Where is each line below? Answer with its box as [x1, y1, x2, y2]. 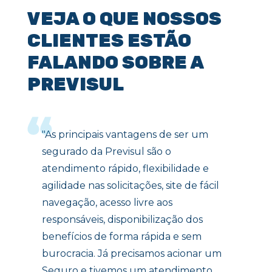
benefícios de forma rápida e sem [42, 230, 202, 242]
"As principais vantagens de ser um [42, 128, 208, 140]
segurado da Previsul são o [42, 145, 171, 157]
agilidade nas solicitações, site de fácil [42, 179, 219, 191]
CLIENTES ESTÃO [27, 30, 191, 52]
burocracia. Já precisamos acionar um [42, 247, 222, 259]
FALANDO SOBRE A [27, 52, 203, 74]
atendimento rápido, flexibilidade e [42, 162, 209, 174]
